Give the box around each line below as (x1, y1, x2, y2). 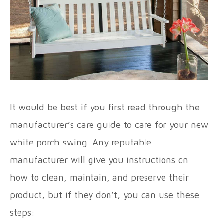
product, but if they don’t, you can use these (10, 189, 199, 200)
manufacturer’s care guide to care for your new (10, 119, 208, 130)
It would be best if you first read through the (10, 102, 200, 113)
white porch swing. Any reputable (10, 137, 151, 148)
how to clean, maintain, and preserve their (10, 172, 189, 183)
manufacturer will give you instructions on (10, 154, 188, 165)
